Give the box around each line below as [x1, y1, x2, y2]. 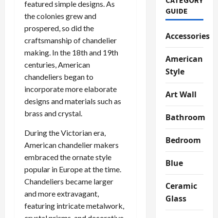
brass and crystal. [24, 109, 82, 118]
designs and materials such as [24, 96, 121, 106]
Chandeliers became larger [24, 177, 113, 186]
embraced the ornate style [24, 152, 111, 162]
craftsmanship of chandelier [24, 36, 117, 45]
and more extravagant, [24, 189, 99, 199]
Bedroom [165, 134, 201, 145]
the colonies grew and [24, 11, 96, 21]
